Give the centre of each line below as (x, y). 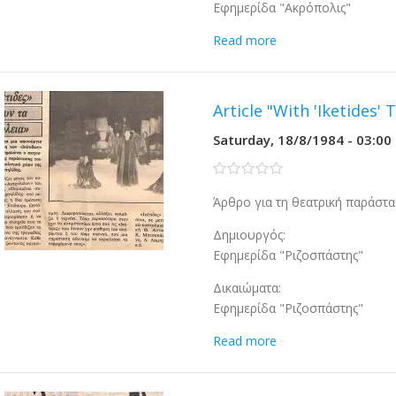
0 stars (233, 168)
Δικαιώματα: (247, 288)
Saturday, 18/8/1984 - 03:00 (303, 140)
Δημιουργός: (250, 235)
